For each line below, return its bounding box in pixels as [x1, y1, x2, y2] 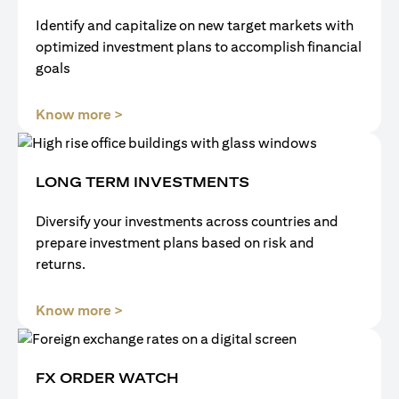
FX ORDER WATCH [36, 370, 179, 387]
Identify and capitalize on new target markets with [36, 17, 354, 34]
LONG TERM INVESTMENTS [36, 174, 249, 191]
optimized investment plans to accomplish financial [36, 38, 362, 55]
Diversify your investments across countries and [36, 213, 338, 230]
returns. [36, 256, 85, 273]
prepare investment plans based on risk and [36, 234, 314, 251]
